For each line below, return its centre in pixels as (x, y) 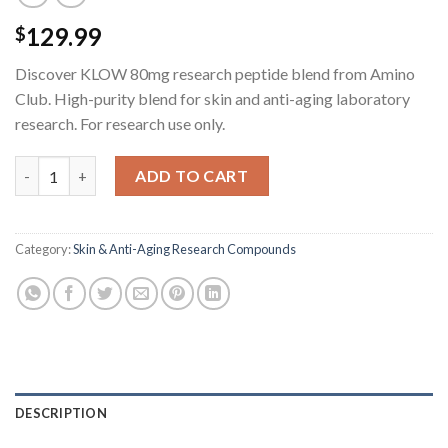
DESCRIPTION (61, 413)
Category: (44, 249)
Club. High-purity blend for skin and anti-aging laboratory (212, 98)
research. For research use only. (120, 123)
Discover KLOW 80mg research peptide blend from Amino (215, 73)
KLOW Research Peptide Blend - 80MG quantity (175, 167)
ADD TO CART (192, 176)
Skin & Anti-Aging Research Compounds (184, 249)
